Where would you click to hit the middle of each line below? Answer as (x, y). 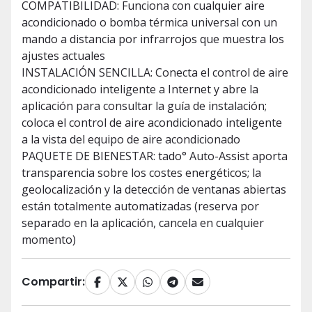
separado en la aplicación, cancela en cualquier (143, 223)
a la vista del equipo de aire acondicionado (131, 140)
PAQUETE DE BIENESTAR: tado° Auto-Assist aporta (155, 156)
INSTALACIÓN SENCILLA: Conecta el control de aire (155, 73)
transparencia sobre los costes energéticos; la (141, 173)
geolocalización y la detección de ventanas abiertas (154, 190)
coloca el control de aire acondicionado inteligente (152, 123)
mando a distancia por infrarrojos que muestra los (153, 39)
